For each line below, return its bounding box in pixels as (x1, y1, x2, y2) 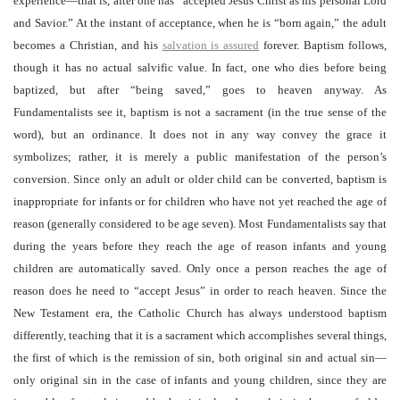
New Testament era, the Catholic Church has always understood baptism (13, 306, 387, 320)
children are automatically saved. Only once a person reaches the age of (13, 262, 387, 275)
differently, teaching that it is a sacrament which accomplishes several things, (13, 329, 387, 342)
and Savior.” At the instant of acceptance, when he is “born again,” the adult (13, 16, 387, 29)
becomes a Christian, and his (13, 38, 162, 52)
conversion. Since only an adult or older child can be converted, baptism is (13, 172, 387, 186)
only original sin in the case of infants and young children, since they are (13, 373, 387, 387)
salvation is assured (162, 38, 260, 52)
